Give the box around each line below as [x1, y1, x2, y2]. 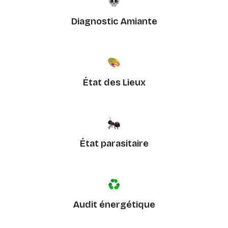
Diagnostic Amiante [71, 16, 157, 27]
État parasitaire [79, 138, 149, 149]
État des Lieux [82, 77, 146, 88]
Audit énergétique [73, 199, 155, 210]
